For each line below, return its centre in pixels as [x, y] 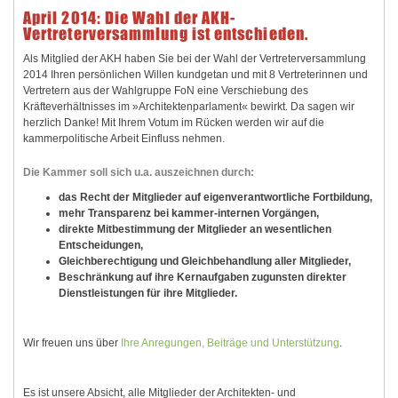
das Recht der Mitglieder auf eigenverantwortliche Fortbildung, [215, 198]
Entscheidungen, [101, 246]
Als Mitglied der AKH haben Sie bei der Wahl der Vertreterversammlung [195, 59]
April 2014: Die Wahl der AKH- [130, 18]
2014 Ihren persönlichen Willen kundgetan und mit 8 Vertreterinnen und [195, 75]
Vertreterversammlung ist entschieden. [166, 34]
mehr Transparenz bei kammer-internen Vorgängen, [189, 214]
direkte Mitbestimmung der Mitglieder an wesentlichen [195, 230]
